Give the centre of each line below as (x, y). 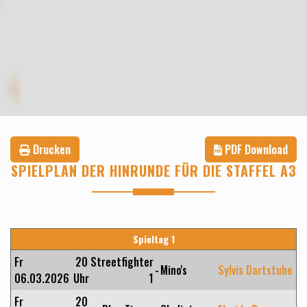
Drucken (50, 149)
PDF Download (255, 149)
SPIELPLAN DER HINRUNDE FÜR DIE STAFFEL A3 (153, 171)
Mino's (174, 270)
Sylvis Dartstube (255, 270)
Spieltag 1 (153, 239)
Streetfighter (122, 262)
